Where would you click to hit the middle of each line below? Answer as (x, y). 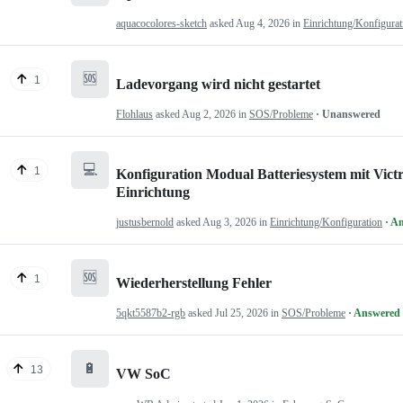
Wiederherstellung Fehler (194, 283)
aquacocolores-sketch (161, 23)
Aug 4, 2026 (263, 23)
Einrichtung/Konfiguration (326, 222)
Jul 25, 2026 (242, 313)
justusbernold (145, 222)
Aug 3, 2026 (229, 222)
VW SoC (143, 374)
